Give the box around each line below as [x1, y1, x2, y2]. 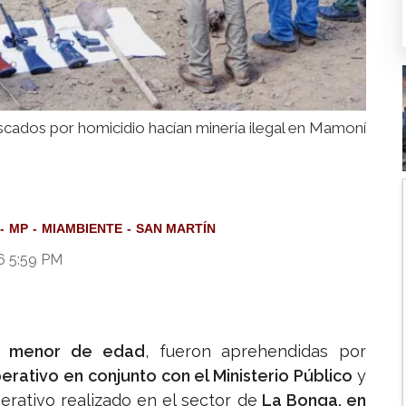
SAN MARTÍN [136, 221, 216, 237]
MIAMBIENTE [42, 221, 122, 237]
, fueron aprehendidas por [144, 342, 366, 362]
